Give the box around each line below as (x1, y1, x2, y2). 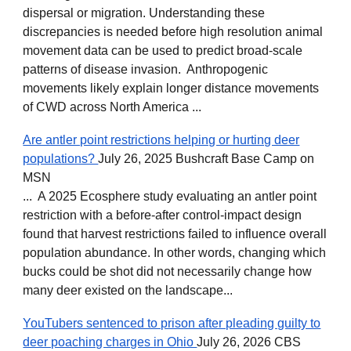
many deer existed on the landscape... (23, 283, 233, 297)
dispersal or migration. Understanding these (23, 5, 266, 20)
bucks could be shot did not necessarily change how (23, 264, 313, 278)
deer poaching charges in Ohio (23, 335, 197, 349)
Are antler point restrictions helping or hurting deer (23, 132, 300, 147)
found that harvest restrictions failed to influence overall (23, 226, 327, 241)
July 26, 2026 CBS (197, 335, 302, 349)
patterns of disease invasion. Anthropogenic (23, 62, 269, 76)
